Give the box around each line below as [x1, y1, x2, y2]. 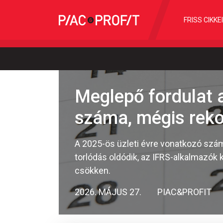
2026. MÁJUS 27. [75, 187, 141, 197]
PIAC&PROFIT [157, 187, 212, 197]
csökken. [75, 165, 111, 176]
